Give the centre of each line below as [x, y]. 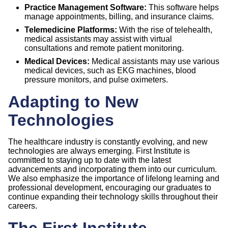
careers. [23, 206]
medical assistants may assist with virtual [98, 39]
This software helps [183, 7]
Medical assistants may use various [154, 61]
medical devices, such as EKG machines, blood [110, 70]
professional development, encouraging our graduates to [110, 187]
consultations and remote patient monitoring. [104, 48]
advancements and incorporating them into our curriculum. [112, 169]
